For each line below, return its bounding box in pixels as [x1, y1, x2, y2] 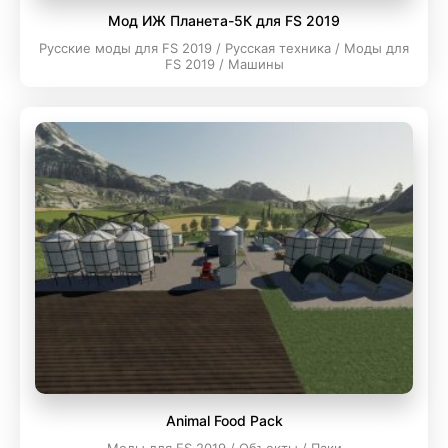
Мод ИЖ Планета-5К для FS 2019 [108, 12, 340, 29]
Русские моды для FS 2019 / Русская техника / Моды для [39, 40, 409, 56]
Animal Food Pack [165, 412, 283, 429]
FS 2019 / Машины [164, 56, 284, 72]
